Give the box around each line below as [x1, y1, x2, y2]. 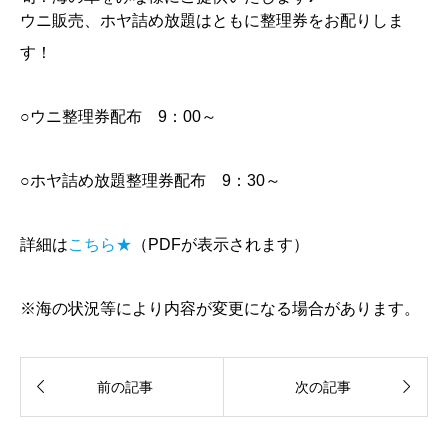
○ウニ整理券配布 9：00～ [20, 107, 217, 125]
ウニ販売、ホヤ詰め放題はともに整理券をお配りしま [20, 11, 404, 29]
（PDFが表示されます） [132, 235, 309, 253]
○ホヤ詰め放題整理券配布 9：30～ [20, 171, 281, 189]
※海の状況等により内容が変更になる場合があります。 [20, 299, 420, 317]
